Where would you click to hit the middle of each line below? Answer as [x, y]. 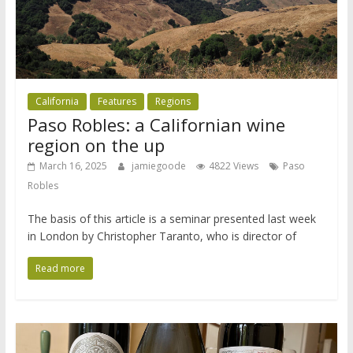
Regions [173, 101]
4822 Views [233, 165]
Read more [60, 268]
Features [117, 101]
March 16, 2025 [73, 165]
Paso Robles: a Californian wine [156, 124]
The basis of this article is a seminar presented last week [171, 218]
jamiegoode [160, 165]
